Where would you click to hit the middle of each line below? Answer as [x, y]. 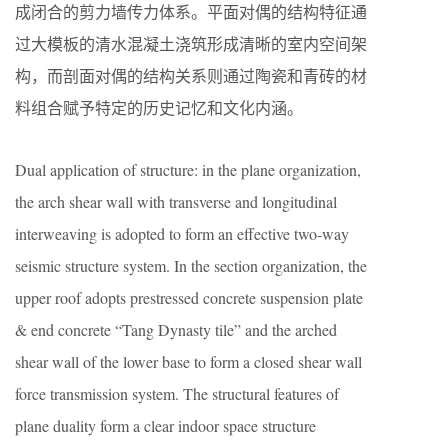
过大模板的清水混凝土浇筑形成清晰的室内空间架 [191, 43]
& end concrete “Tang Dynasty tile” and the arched [176, 329]
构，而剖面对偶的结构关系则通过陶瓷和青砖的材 [191, 75]
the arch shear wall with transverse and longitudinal [176, 201]
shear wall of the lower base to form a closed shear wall [188, 361]
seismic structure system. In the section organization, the [191, 265]
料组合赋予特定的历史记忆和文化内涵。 [159, 107]
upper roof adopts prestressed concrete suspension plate [189, 297]
